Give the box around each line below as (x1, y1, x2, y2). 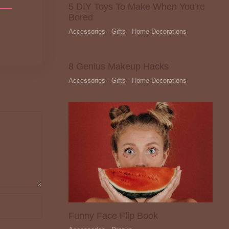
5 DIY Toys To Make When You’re (68, 2, 205, 12)
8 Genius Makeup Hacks (68, 61, 169, 72)
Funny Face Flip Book (68, 211, 158, 221)
